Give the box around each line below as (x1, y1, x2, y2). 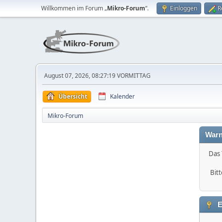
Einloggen (170, 4, 197, 12)
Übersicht (58, 92, 87, 101)
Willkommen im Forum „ (41, 4, 107, 12)
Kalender (110, 92, 135, 101)
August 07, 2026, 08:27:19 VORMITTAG (44, 71, 151, 80)
